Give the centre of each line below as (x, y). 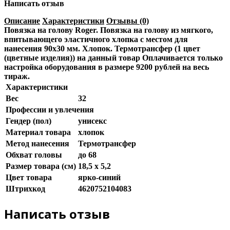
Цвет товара (29, 177)
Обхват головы (34, 155)
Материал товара (38, 132)
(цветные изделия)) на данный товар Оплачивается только (113, 57)
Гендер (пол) (28, 121)
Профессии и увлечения (50, 109)
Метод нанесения (37, 143)
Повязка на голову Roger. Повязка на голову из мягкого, (109, 30)
